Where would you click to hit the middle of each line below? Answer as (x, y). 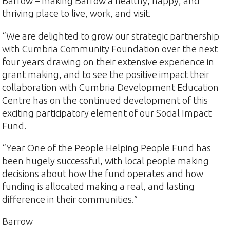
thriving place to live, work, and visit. (77, 14)
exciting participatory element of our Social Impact (107, 113)
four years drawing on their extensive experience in (108, 61)
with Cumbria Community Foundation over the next (110, 49)
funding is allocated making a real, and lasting (99, 186)
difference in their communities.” (70, 199)
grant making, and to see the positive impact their (106, 74)
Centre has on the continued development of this (105, 100)
